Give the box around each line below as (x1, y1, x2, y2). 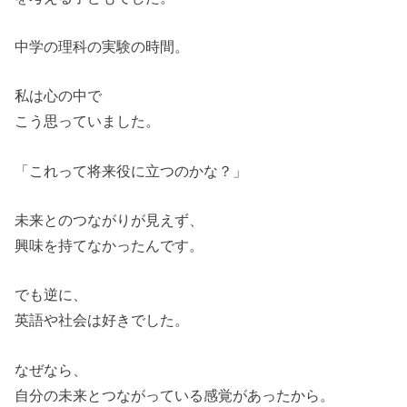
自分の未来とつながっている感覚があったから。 (15, 386, 335, 403)
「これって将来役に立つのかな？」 (15, 162, 248, 179)
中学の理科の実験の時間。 (15, 37, 190, 55)
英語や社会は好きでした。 (15, 312, 190, 329)
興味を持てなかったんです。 (15, 236, 204, 253)
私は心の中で (15, 87, 103, 104)
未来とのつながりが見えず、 (15, 211, 204, 228)
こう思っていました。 (15, 113, 161, 130)
